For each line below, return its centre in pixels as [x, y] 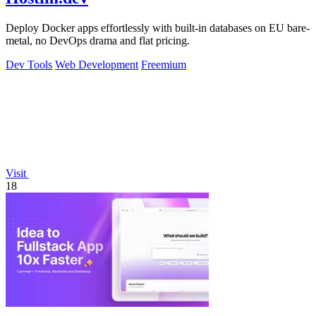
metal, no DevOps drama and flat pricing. [98, 40]
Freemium [164, 64]
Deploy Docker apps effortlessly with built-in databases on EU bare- [158, 28]
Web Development [97, 64]
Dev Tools [29, 64]
